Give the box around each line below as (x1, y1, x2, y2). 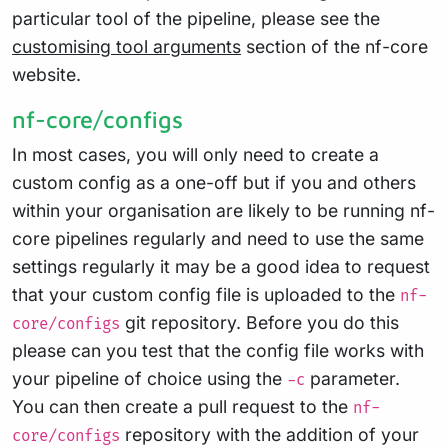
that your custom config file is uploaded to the (12, 284, 400, 306)
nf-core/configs (12, 105, 183, 134)
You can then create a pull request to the (12, 396, 353, 418)
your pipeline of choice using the (12, 368, 287, 390)
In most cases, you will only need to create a (12, 144, 379, 166)
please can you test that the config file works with (12, 340, 424, 362)
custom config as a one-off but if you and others (12, 172, 416, 194)
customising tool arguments (12, 36, 241, 58)
